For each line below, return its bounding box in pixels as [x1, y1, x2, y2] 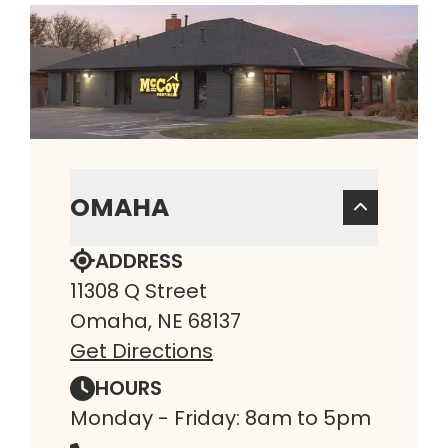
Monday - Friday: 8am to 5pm [70, 404, 371, 433]
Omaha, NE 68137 [70, 306, 241, 335]
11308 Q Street [70, 276, 207, 305]
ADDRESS [95, 246, 183, 275]
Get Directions [70, 336, 213, 365]
